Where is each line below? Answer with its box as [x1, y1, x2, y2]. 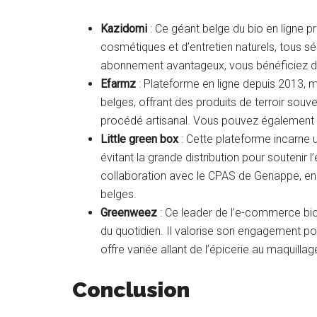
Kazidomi [100, 21, 147, 35]
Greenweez [100, 205, 157, 219]
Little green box [100, 132, 178, 146]
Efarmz [100, 76, 136, 91]
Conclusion [72, 277, 190, 302]
